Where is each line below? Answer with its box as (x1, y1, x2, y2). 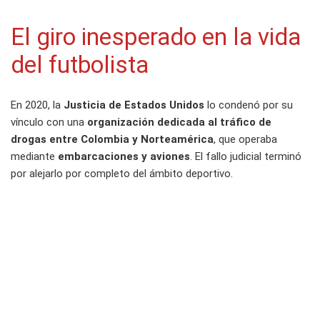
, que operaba (214, 133, 277, 146)
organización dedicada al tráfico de (87, 116, 271, 129)
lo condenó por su (204, 99, 293, 112)
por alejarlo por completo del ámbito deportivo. (11, 167, 233, 181)
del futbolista (11, 51, 149, 79)
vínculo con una (11, 116, 87, 129)
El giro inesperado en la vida (11, 23, 301, 51)
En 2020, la (11, 99, 61, 112)
